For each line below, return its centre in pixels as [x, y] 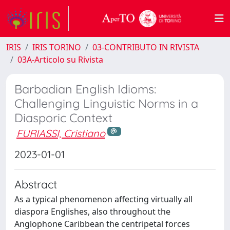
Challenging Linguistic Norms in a [106, 103]
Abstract [36, 184]
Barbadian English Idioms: [85, 89]
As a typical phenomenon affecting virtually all [103, 199]
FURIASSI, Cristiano [61, 133]
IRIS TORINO [57, 47]
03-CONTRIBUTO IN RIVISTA [146, 47]
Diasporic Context [63, 118]
